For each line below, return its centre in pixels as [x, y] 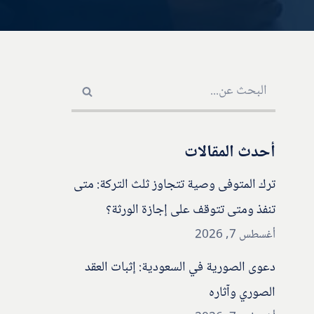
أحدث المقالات [230, 153]
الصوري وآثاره [242, 293]
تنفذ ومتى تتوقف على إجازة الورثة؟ [191, 211]
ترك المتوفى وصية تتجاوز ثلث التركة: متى [175, 185]
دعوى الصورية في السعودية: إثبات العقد [180, 268]
